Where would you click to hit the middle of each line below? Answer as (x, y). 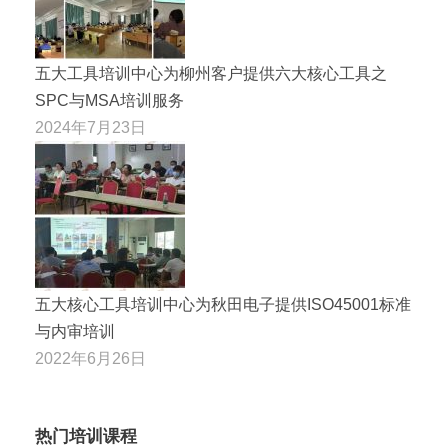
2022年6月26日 (90, 358)
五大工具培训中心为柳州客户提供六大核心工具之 (211, 73)
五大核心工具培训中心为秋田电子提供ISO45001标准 (223, 304)
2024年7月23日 (90, 127)
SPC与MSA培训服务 (109, 100)
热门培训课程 (86, 436)
